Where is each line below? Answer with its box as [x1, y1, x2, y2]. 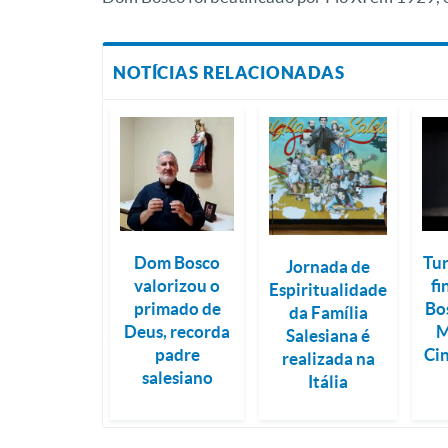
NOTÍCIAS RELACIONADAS [113, 63, 345, 83]
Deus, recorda [124, 322, 231, 342]
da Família [288, 303, 368, 323]
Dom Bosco [134, 253, 221, 273]
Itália [308, 372, 349, 392]
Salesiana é [286, 326, 371, 346]
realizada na [281, 349, 375, 369]
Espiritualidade [269, 280, 388, 300]
